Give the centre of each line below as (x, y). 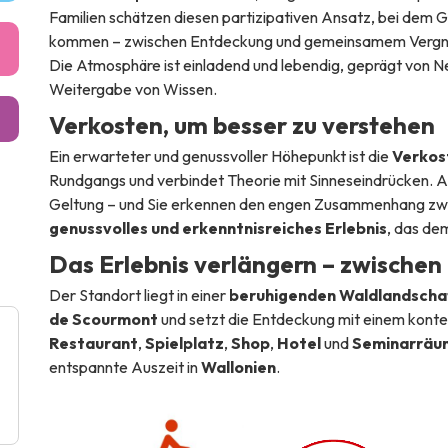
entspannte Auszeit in (124, 366)
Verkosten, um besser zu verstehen (241, 124)
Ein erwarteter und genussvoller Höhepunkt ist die (220, 155)
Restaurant (93, 342)
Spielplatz (184, 342)
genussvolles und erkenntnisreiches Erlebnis (217, 227)
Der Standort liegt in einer (138, 294)
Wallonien (238, 366)
